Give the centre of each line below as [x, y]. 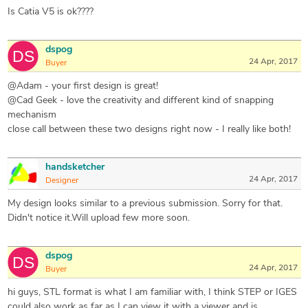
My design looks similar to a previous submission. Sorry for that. [145, 204]
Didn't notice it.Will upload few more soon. [98, 219]
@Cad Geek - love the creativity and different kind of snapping [140, 101]
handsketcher [75, 168]
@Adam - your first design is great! [82, 87]
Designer [62, 181]
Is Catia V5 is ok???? [50, 12]
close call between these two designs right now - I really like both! [149, 130]
